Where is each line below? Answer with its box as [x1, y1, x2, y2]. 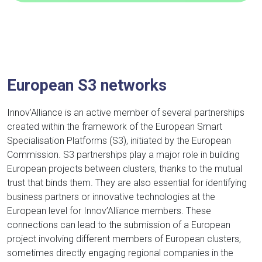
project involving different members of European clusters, [7, 233, 241, 245]
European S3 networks [7, 76, 167, 95]
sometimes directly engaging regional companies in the [7, 247, 233, 259]
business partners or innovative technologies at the [7, 191, 215, 203]
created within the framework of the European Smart [7, 121, 222, 133]
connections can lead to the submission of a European [7, 219, 230, 231]
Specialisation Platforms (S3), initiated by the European [7, 135, 231, 147]
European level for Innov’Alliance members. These [7, 205, 211, 217]
